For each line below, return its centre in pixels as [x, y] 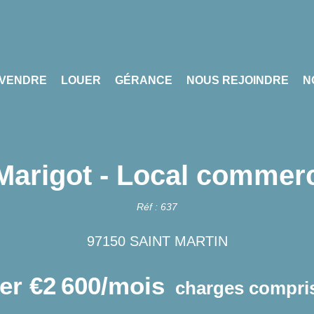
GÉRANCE [144, 80]
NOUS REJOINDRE [238, 80]
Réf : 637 [157, 207]
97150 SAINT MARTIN [157, 241]
